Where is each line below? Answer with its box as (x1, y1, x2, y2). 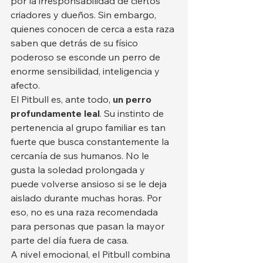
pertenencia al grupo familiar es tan (11, 122, 168, 134)
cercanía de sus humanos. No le (11, 150, 151, 162)
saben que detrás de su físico (11, 37, 140, 49)
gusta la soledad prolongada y (11, 164, 147, 176)
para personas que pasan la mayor (11, 220, 167, 232)
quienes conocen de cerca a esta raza (11, 23, 177, 35)
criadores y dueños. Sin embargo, (11, 9, 159, 21)
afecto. (11, 79, 40, 92)
